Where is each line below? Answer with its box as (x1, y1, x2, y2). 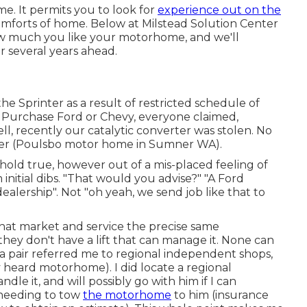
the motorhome (83, 288, 171, 302)
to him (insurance (171, 288, 269, 302)
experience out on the (158, 3, 281, 16)
